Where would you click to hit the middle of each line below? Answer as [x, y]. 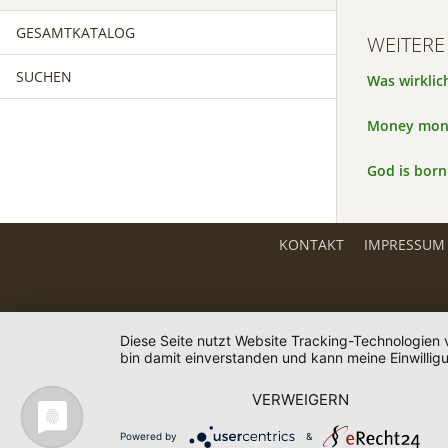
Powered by [148, 435]
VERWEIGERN [301, 399]
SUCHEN [44, 76]
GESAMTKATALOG [75, 32]
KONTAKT [311, 244]
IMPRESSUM [404, 244]
